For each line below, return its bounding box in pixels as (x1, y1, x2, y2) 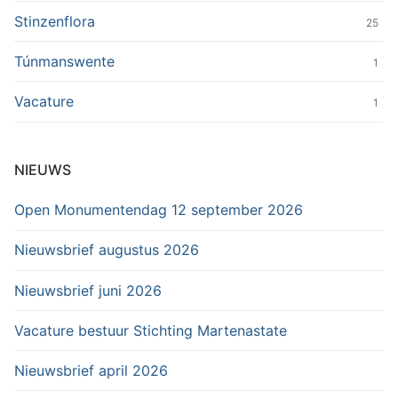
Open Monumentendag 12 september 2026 (14, 201, 303, 219)
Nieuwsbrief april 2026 (14, 361, 168, 379)
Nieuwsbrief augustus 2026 (14, 241, 199, 259)
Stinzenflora (14, 12, 95, 30)
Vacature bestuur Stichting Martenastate (14, 321, 287, 339)
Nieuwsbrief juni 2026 (14, 281, 162, 299)
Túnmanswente (14, 52, 115, 70)
